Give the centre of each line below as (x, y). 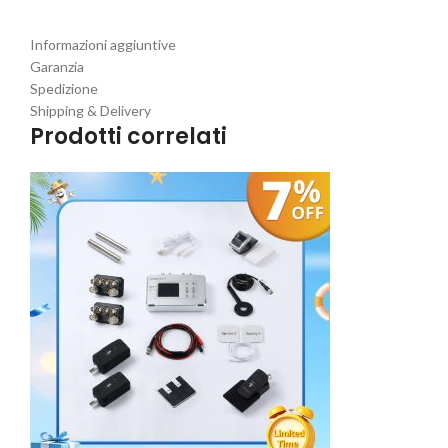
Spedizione (64, 89)
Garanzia (57, 67)
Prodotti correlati (128, 137)
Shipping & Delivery (90, 111)
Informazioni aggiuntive (103, 45)
